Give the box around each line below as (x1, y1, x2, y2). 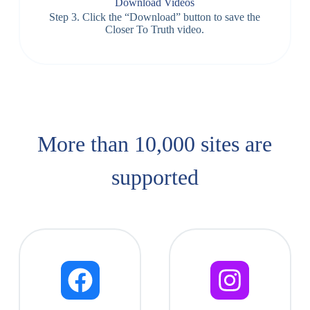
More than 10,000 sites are (37, 131, 273, 156)
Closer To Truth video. (105, 24, 205, 35)
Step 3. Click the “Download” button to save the (49, 11, 261, 23)
